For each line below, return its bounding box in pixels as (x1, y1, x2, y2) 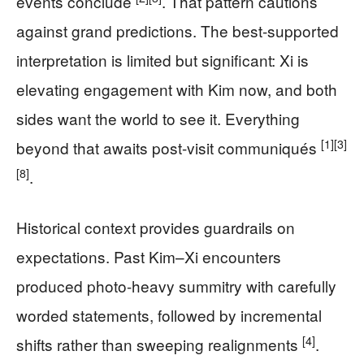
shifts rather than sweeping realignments (16, 332, 302, 355)
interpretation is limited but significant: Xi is (16, 48, 309, 71)
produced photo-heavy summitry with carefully (16, 274, 336, 297)
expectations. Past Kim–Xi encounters (16, 245, 281, 267)
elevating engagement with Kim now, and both (16, 77, 337, 100)
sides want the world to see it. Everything (16, 106, 300, 129)
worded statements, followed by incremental (16, 303, 322, 326)
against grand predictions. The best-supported (16, 19, 339, 41)
